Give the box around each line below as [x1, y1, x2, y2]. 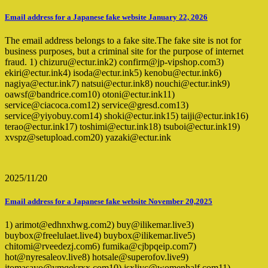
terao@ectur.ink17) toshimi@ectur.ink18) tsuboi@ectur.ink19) [5, 121, 240, 132]
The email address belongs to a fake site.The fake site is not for [5, 35, 241, 45]
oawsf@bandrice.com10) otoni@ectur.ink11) [5, 89, 175, 99]
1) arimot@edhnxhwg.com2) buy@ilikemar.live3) [5, 220, 194, 230]
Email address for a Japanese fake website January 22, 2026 [5, 12, 208, 22]
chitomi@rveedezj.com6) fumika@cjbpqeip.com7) [5, 241, 196, 252]
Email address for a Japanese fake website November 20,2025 [5, 196, 212, 206]
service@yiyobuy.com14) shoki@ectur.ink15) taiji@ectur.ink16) [5, 110, 248, 121]
